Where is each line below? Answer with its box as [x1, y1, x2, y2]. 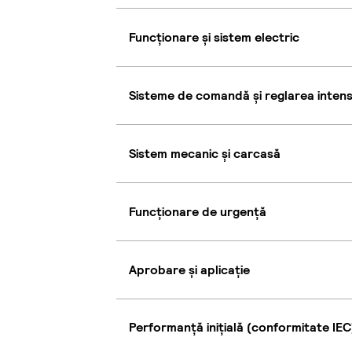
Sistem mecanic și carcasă [129, 145, 280, 162]
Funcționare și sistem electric [129, 28, 299, 46]
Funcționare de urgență [129, 203, 266, 220]
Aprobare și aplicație [129, 261, 250, 278]
